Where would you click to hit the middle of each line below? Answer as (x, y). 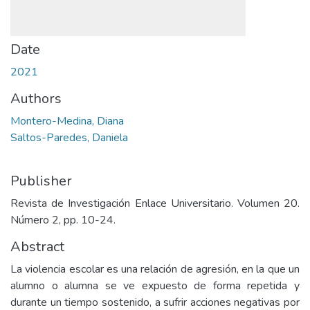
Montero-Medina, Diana (67, 121)
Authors (36, 99)
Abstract (37, 247)
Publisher (41, 181)
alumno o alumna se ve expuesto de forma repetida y (155, 286)
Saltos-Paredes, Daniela (69, 138)
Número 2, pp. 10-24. (63, 220)
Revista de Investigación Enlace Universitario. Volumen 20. (155, 203)
